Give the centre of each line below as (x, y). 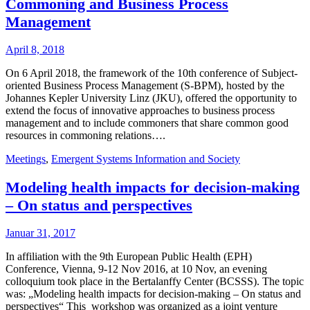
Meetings (26, 159)
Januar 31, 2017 (40, 232)
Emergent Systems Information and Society (146, 159)
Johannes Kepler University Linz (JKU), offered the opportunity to (151, 98)
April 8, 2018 (35, 50)
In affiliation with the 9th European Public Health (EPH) (129, 256)
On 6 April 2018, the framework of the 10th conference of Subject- (152, 73)
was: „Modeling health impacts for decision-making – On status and (153, 293)
